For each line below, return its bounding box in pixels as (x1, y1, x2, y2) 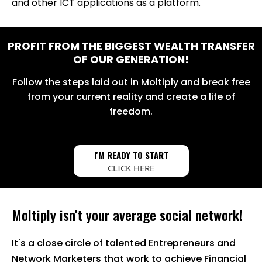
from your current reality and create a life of (27, 90, 235, 104)
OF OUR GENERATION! (73, 52, 189, 67)
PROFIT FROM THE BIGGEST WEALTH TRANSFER (7, 39, 255, 54)
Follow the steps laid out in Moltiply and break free (12, 75, 250, 89)
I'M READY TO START (94, 149, 168, 162)
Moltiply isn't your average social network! (12, 204, 243, 226)
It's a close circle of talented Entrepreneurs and (12, 236, 236, 250)
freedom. (109, 105, 153, 119)
